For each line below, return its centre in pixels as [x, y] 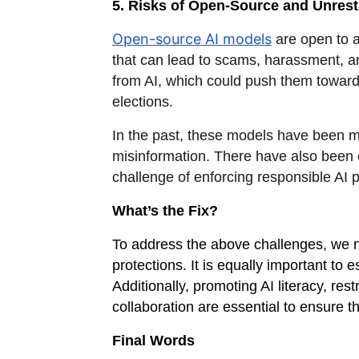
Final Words [153, 341]
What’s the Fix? [165, 211]
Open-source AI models [192, 39]
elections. [143, 102]
